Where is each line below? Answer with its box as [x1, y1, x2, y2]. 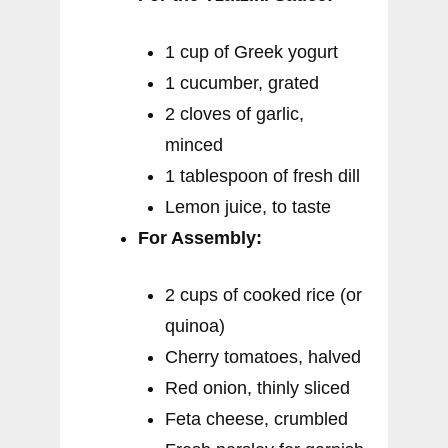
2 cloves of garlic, [165, 104, 304, 125]
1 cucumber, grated [165, 73, 319, 94]
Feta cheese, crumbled [165, 409, 348, 430]
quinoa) [165, 316, 225, 337]
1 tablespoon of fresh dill [165, 166, 360, 187]
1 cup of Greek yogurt [165, 42, 338, 63]
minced [165, 135, 223, 156]
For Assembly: [138, 228, 262, 249]
